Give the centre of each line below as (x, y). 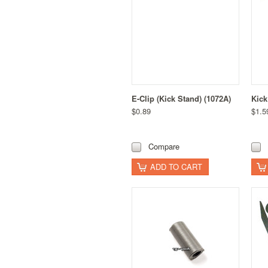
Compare (164, 146)
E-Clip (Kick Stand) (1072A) (181, 98)
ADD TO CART (176, 166)
